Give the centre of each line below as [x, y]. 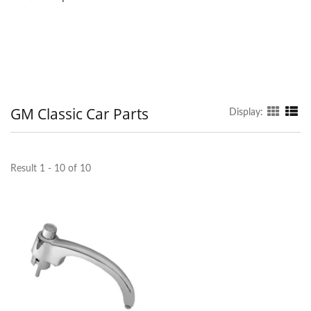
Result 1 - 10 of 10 [51, 168]
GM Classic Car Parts [79, 114]
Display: [246, 112]
